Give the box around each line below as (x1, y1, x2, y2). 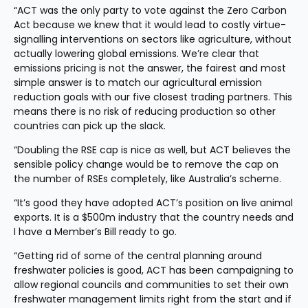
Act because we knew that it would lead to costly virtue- (14, 18, 286, 32)
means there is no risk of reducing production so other (14, 104, 276, 118)
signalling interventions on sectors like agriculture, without (14, 32, 291, 46)
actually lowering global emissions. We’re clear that (14, 47, 259, 60)
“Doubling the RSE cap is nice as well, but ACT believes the (14, 143, 291, 157)
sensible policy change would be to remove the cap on (14, 157, 278, 171)
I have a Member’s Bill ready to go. (14, 225, 177, 239)
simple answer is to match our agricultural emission (14, 76, 262, 89)
